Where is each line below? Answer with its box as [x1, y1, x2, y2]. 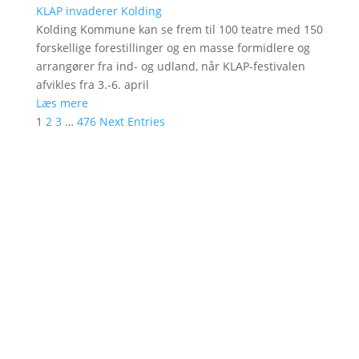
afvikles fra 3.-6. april [35, 76, 149, 92]
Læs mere [35, 95, 88, 111]
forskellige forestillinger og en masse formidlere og [35, 39, 310, 55]
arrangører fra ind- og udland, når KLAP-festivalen [35, 58, 305, 74]
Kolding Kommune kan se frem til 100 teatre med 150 [35, 21, 323, 37]
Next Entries [99, 113, 165, 129]
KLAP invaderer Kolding [35, 2, 162, 18]
